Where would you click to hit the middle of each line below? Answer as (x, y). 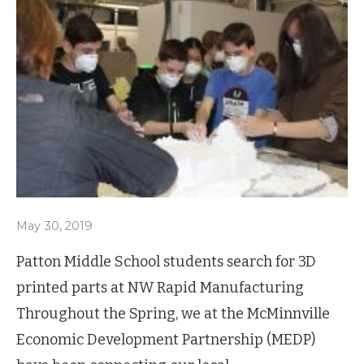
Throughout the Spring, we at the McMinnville (173, 314)
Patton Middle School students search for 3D (166, 262)
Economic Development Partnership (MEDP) (166, 340)
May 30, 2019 (54, 226)
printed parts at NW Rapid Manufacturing (160, 288)
